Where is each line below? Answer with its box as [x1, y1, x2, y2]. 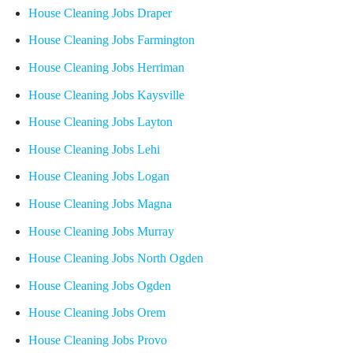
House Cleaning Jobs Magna [28, 196, 172, 210]
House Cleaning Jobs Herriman [28, 60, 184, 74]
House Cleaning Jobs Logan [28, 169, 169, 184]
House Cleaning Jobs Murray [28, 224, 174, 238]
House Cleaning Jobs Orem [28, 306, 165, 320]
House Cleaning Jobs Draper [28, 6, 172, 20]
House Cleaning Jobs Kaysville [28, 87, 184, 102]
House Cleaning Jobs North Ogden [28, 251, 203, 266]
